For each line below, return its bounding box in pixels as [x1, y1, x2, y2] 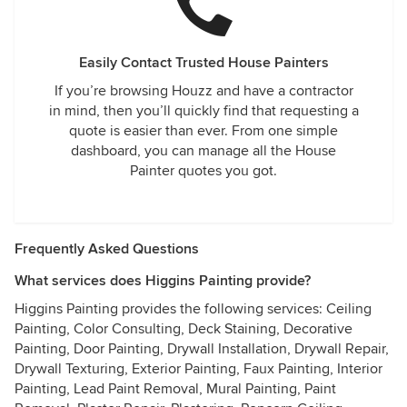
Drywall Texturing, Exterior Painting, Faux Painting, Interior [15, 360, 382, 378]
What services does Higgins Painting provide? [15, 272, 311, 290]
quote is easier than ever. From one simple [69, 122, 338, 140]
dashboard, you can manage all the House [71, 142, 336, 160]
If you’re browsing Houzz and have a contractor [54, 82, 353, 100]
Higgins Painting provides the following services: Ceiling [15, 300, 372, 318]
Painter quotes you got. [130, 162, 277, 180]
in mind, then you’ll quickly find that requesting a [48, 102, 359, 120]
